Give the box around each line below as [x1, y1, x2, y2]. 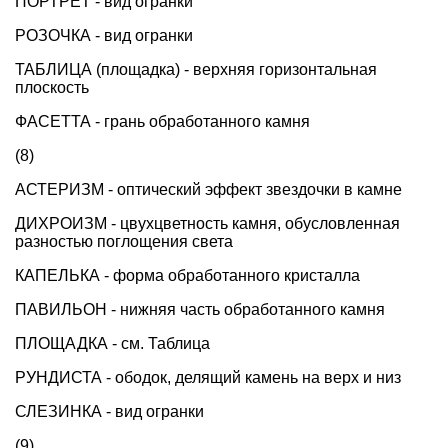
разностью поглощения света [15, 233, 233, 250]
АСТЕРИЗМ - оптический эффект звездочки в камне [15, 181, 402, 198]
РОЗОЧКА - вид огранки [15, 27, 193, 44]
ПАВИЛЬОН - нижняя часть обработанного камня [15, 301, 385, 318]
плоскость [15, 79, 89, 96]
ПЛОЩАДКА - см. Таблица [15, 335, 210, 352]
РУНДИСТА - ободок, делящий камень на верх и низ [15, 369, 401, 386]
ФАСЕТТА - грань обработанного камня [15, 113, 310, 130]
